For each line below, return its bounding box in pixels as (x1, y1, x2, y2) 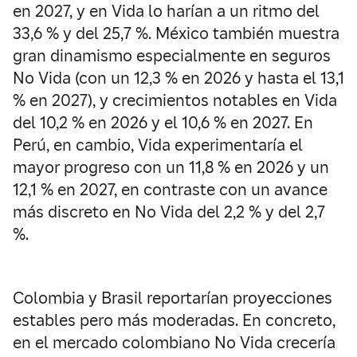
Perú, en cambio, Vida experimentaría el (13, 135, 303, 155)
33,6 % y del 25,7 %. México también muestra (13, 23, 339, 44)
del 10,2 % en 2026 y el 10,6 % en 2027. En (13, 112, 313, 133)
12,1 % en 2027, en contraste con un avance (13, 179, 328, 200)
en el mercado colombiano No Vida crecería (13, 332, 335, 353)
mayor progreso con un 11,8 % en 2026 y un (13, 157, 329, 178)
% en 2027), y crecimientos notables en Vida (13, 90, 337, 111)
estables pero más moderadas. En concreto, (13, 310, 335, 331)
